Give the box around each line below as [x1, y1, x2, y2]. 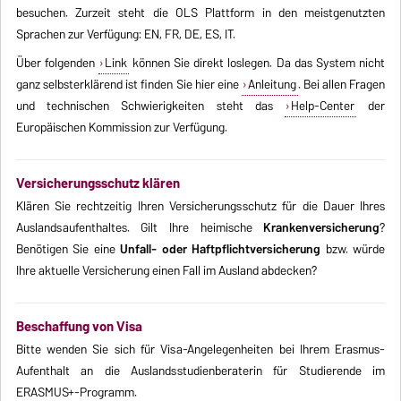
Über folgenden [15, 52, 99, 74]
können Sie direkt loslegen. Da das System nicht [128, 52, 386, 74]
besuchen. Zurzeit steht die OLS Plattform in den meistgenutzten [15, 2, 386, 24]
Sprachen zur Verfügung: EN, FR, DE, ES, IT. [15, 23, 235, 46]
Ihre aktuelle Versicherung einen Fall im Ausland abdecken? [15, 260, 317, 282]
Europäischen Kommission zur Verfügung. [15, 116, 227, 139]
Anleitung [247, 73, 296, 96]
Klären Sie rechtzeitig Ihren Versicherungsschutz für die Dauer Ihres [15, 195, 386, 218]
